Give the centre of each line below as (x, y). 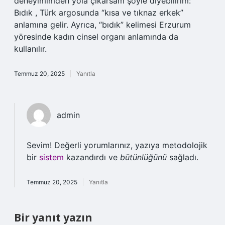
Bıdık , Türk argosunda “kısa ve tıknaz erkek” (99, 13)
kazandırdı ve (92, 157)
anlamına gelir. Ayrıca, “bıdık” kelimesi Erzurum (102, 25)
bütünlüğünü (143, 157)
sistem (51, 157)
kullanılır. (30, 49)
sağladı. (183, 157)
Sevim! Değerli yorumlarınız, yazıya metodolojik (117, 145)
